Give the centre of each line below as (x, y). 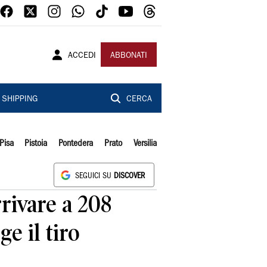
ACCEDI (82, 56)
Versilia (145, 144)
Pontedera (76, 144)
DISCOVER (129, 176)
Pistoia (36, 144)
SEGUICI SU (94, 176)
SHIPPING (19, 100)
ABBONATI (129, 56)
